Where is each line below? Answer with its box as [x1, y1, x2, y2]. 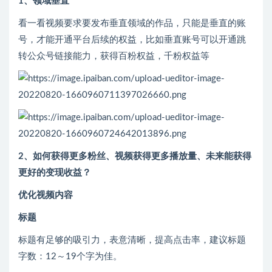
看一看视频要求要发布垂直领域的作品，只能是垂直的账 [18, 19, 246, 29]
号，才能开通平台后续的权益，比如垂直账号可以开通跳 [18, 35, 246, 45]
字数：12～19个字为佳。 [18, 252, 122, 262]
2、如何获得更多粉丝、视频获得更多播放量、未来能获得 [18, 152, 251, 161]
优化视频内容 [18, 191, 73, 200]
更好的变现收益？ [18, 168, 91, 178]
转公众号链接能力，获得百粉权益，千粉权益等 [18, 52, 209, 61]
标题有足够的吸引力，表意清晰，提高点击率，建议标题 [18, 236, 246, 245]
